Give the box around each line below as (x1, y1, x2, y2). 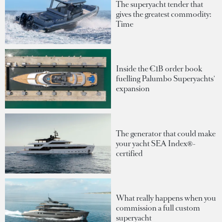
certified (116, 148, 143, 159)
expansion (116, 83, 150, 94)
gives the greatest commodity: (116, 8, 211, 19)
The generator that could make (116, 128, 216, 139)
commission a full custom (116, 203, 200, 214)
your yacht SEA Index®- (116, 138, 196, 149)
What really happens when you (116, 193, 216, 204)
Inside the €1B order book (116, 63, 202, 74)
